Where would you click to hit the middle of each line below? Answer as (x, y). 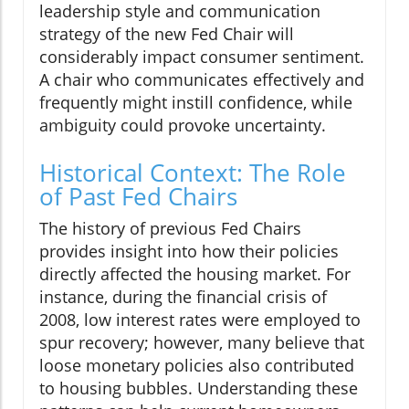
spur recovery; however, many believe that (202, 343)
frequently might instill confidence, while (196, 103)
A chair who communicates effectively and (202, 80)
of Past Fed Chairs (138, 197)
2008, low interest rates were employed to (200, 320)
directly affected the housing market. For (195, 274)
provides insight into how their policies (189, 252)
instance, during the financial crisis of (183, 297)
